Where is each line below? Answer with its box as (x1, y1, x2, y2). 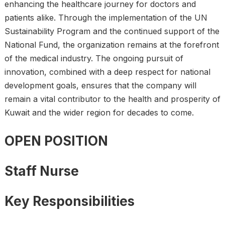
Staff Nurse (4, 163, 79, 179)
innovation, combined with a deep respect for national (4, 67, 210, 77)
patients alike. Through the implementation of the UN (4, 13, 207, 23)
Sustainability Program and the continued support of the (4, 26, 219, 36)
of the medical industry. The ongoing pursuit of (4, 53, 183, 63)
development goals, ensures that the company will (4, 80, 196, 90)
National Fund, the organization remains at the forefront (4, 40, 219, 50)
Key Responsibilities (4, 193, 135, 209)
